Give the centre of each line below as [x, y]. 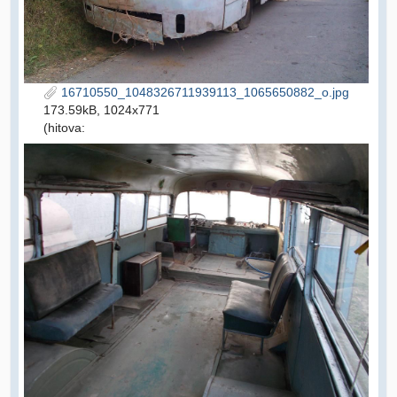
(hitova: [64, 128]
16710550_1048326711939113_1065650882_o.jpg [203, 93]
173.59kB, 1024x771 [101, 110]
